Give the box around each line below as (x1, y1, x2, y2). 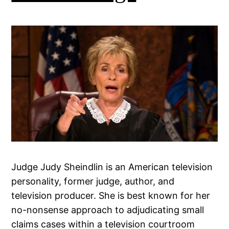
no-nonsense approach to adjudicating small (11, 204, 204, 215)
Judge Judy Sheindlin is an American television (11, 161, 213, 172)
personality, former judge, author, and (11, 175, 175, 187)
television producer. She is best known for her (11, 190, 211, 201)
